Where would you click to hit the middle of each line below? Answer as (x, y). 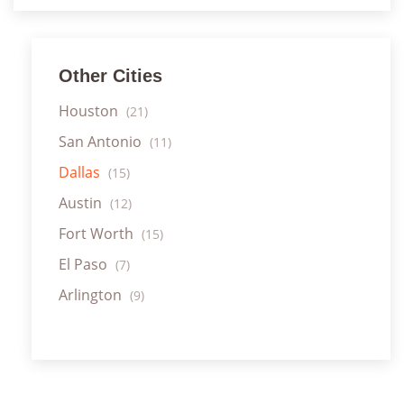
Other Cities (110, 75)
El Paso (85, 264)
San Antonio (102, 141)
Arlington (92, 294)
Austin (82, 202)
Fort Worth (98, 233)
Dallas (81, 172)
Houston (90, 110)
